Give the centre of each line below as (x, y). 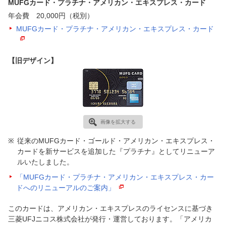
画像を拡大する (118, 122)
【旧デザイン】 (33, 60)
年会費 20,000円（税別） (51, 15)
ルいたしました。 (45, 162)
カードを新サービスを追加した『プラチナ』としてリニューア (116, 151)
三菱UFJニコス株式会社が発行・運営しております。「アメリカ (110, 219)
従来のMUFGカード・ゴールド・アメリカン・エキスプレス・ (116, 140)
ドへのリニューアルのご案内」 (65, 187)
